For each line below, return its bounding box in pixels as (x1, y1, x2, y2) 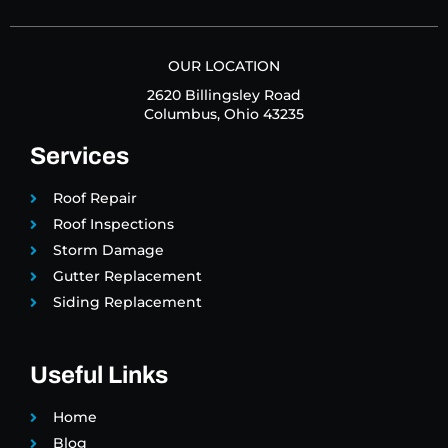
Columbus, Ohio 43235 (144, 105, 304, 124)
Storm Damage (52, 241, 164, 260)
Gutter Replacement (52, 267, 202, 286)
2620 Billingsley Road (147, 86, 301, 105)
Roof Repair (52, 189, 137, 208)
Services (30, 143, 129, 170)
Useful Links (30, 362, 168, 389)
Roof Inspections (52, 215, 174, 234)
